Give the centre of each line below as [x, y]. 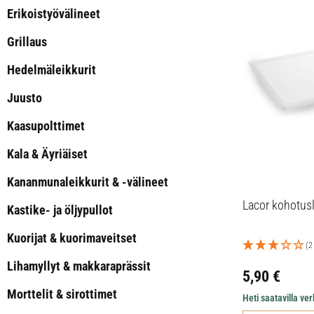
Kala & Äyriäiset [47, 154]
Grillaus [27, 42]
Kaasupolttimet [46, 126]
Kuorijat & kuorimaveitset [72, 238]
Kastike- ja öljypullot [60, 210]
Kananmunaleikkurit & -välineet [88, 182]
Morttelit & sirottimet [62, 294]
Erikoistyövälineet [54, 14]
